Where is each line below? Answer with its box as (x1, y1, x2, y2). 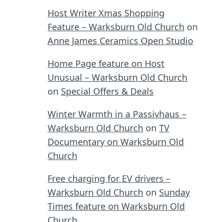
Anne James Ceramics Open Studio (48, 34, 193, 47)
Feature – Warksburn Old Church (48, 20, 184, 33)
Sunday (159, 186, 190, 198)
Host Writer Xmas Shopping (48, 6, 165, 19)
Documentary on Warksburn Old (48, 135, 184, 148)
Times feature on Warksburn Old (48, 200, 185, 212)
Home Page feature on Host (48, 57, 165, 69)
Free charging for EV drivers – (48, 172, 170, 184)
